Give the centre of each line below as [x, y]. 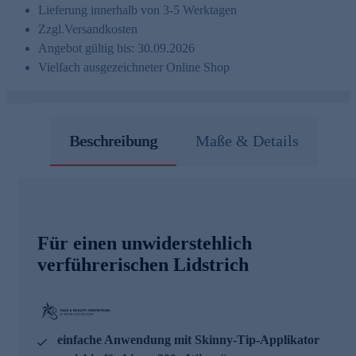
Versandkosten [101, 29]
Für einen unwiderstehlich [145, 243]
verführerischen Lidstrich [143, 264]
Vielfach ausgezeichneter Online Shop [134, 67]
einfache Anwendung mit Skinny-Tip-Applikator [188, 339]
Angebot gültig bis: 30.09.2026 [116, 48]
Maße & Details [247, 140]
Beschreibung [113, 140]
